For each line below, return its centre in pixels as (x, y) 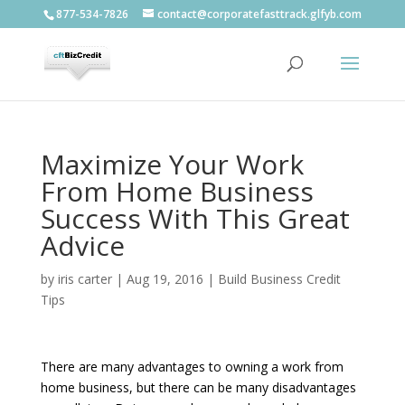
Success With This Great (195, 218)
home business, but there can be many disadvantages (198, 387)
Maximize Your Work (172, 164)
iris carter (85, 279)
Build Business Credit (279, 279)
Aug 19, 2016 (165, 279)
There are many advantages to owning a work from (192, 367)
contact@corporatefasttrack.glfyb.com (259, 14)
